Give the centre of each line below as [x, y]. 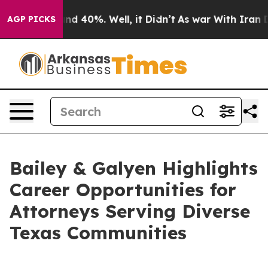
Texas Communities [98, 233]
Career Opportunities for [123, 190]
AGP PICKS [31, 19]
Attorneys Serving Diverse [130, 211]
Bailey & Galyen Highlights [134, 168]
